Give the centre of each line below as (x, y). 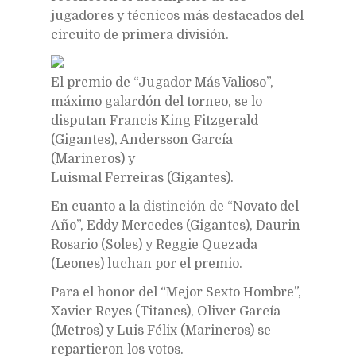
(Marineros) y (93, 159)
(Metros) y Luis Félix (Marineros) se (161, 330)
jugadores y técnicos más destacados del (177, 15)
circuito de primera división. (140, 35)
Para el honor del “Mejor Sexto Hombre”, (176, 292)
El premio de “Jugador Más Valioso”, (162, 82)
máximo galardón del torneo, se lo (157, 101)
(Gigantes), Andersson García (142, 139)
